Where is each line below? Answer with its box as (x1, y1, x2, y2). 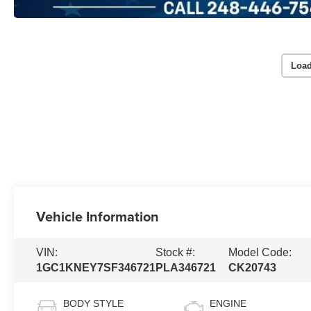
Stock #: (155, 246, 196, 259)
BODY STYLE (63, 298, 124, 310)
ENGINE (210, 298, 247, 310)
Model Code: (228, 246, 292, 259)
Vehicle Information (36, 206, 160, 227)
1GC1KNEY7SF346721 (36, 262, 156, 274)
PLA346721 (155, 262, 217, 274)
